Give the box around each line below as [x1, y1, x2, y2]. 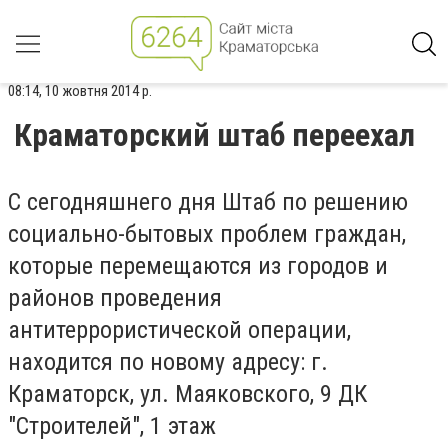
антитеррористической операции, [8, 316, 351, 344]
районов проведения [8, 284, 222, 312]
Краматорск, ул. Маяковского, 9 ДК [8, 380, 367, 408]
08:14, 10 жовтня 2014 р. [8, 82, 152, 100]
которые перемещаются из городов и [8, 252, 388, 280]
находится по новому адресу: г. [8, 348, 328, 376]
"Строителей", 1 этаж [8, 412, 216, 440]
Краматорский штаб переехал [14, 116, 415, 154]
